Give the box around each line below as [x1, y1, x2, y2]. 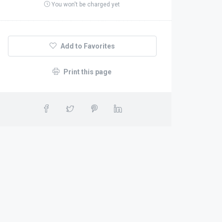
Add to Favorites [58, 42, 115, 50]
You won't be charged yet [50, 1, 120, 8]
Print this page [62, 68, 112, 76]
